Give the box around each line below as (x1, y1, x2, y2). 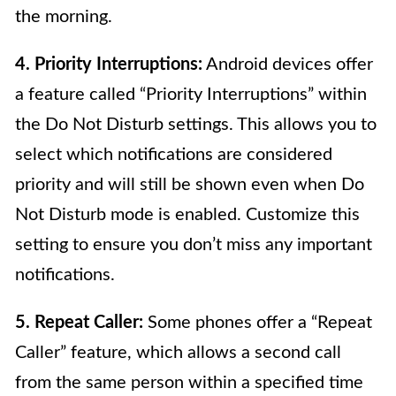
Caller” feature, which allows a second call (15, 343, 341, 362)
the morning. (15, 7, 112, 26)
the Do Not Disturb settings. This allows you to (15, 115, 377, 133)
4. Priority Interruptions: (15, 55, 202, 73)
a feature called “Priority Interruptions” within (15, 85, 367, 103)
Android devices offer (202, 55, 373, 73)
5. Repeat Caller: (15, 313, 143, 331)
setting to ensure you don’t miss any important (15, 235, 372, 254)
